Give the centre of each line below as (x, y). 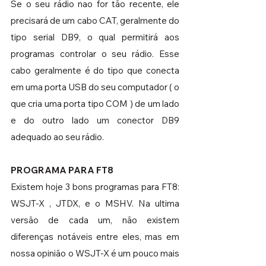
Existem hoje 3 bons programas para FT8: (95, 186)
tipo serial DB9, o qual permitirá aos (95, 37)
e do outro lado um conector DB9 (95, 120)
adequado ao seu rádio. (57, 137)
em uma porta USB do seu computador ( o (95, 87)
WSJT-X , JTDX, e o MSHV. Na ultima (95, 203)
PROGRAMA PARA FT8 (62, 170)
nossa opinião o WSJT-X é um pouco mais (95, 253)
